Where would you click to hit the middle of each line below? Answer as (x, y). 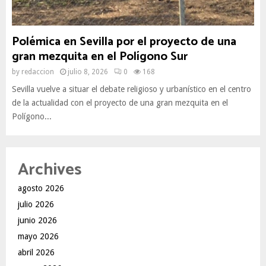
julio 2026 (36, 204)
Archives (50, 170)
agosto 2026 (41, 188)
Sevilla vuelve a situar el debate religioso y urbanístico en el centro (132, 89)
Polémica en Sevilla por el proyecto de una (124, 42)
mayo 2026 (38, 236)
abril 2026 (36, 252)
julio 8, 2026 (88, 72)
